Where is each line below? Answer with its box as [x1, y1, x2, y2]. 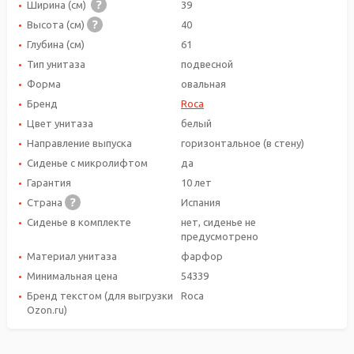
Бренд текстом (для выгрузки [27, 289, 173, 301]
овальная [181, 77, 226, 89]
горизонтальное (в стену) [181, 137, 304, 149]
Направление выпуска [27, 137, 132, 149]
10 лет [181, 176, 212, 188]
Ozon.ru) [27, 303, 67, 315]
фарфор [181, 250, 223, 262]
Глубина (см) [27, 38, 85, 50]
